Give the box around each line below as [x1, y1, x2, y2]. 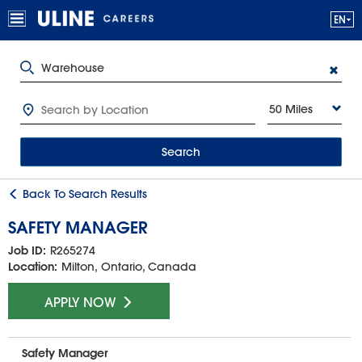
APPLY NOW [44, 293, 120, 311]
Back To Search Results [19, 187, 147, 201]
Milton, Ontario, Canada [61, 259, 196, 275]
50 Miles [269, 102, 313, 116]
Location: [8, 259, 57, 275]
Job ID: [8, 243, 46, 259]
